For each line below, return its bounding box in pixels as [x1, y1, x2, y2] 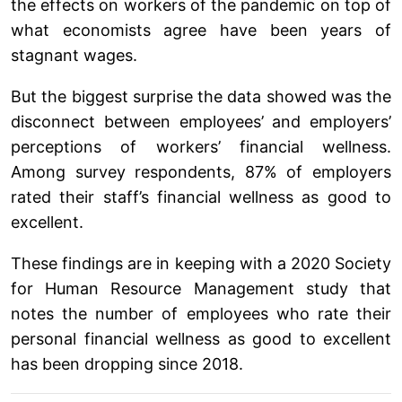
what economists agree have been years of [11, 20, 391, 39]
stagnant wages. [11, 45, 142, 65]
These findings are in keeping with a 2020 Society [11, 253, 391, 273]
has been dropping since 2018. [11, 354, 243, 373]
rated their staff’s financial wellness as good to [11, 187, 391, 206]
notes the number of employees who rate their [11, 303, 391, 323]
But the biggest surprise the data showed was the [11, 86, 391, 106]
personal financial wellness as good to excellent [11, 328, 391, 348]
